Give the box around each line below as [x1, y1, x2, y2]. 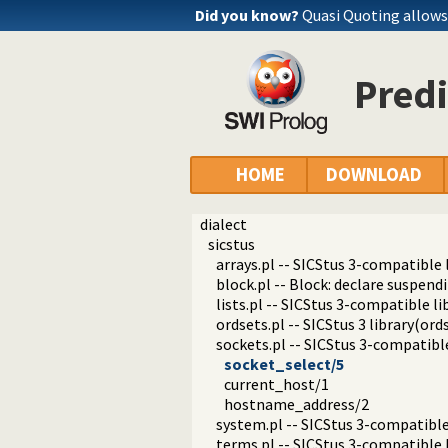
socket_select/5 [224, 354, 344, 375]
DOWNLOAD [326, 163, 422, 187]
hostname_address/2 [224, 394, 369, 415]
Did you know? [195, 5, 299, 25]
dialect [200, 214, 247, 235]
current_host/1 [224, 374, 329, 395]
